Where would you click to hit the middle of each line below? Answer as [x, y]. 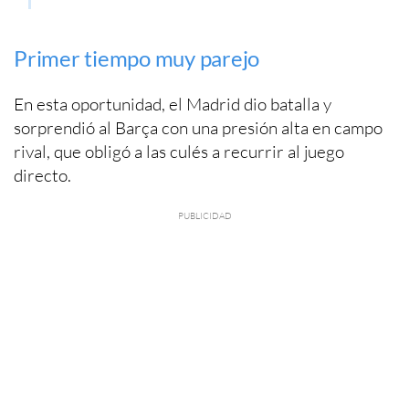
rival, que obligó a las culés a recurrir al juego [179, 151]
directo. [42, 175]
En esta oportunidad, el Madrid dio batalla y [173, 104]
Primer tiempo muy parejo [137, 58]
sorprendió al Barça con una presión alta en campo [198, 127]
